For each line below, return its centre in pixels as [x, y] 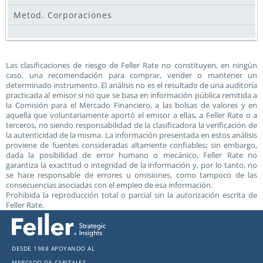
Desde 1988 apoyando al [53, 247]
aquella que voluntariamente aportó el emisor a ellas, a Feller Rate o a [131, 115]
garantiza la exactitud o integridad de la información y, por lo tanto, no [131, 165]
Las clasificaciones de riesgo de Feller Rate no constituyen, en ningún [131, 65]
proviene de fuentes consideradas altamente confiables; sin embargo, [131, 145]
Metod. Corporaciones [63, 15]
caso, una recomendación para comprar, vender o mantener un [131, 75]
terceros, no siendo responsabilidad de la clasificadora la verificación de [131, 125]
